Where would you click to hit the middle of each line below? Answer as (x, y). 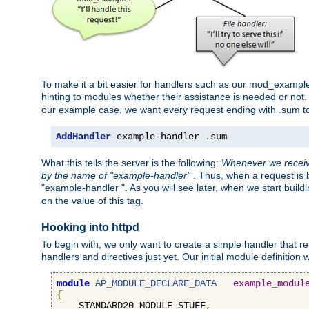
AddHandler (83, 137)
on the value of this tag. (92, 201)
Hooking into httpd (90, 227)
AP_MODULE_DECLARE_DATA (156, 284)
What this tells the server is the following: (131, 163)
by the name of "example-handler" (117, 176)
